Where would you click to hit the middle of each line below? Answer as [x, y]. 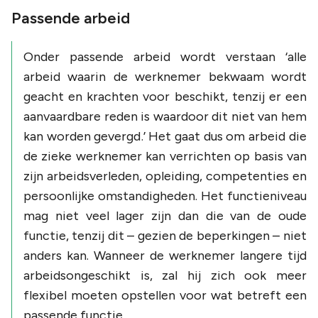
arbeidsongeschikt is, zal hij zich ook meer [165, 275]
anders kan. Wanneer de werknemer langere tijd [165, 255]
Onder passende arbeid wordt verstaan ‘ [155, 56]
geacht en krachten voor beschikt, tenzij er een [165, 96]
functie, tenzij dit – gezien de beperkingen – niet [165, 235]
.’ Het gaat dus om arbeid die [224, 136]
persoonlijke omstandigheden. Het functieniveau [165, 196]
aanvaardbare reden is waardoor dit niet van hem [165, 116]
